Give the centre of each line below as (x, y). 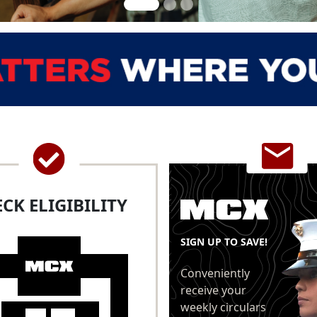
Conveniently (215, 273)
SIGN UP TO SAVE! (224, 241)
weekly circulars (223, 307)
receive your (213, 290)
